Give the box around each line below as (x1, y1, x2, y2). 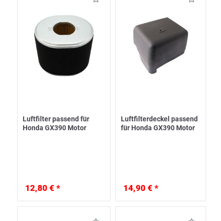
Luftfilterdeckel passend (121, 115, 198, 123)
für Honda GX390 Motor (121, 124, 195, 132)
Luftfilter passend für (23, 115, 89, 123)
